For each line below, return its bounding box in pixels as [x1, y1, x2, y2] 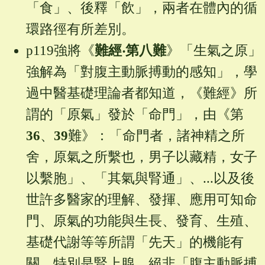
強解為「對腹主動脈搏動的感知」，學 [25, 64, 257, 80]
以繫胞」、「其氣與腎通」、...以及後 [25, 171, 254, 186]
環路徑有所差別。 [25, 22, 135, 37]
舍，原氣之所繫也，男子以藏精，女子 [25, 150, 257, 165]
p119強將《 [25, 43, 95, 59]
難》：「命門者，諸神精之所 [67, 128, 245, 144]
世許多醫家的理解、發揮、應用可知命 [25, 192, 257, 208]
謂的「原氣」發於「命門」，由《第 [25, 107, 244, 122]
